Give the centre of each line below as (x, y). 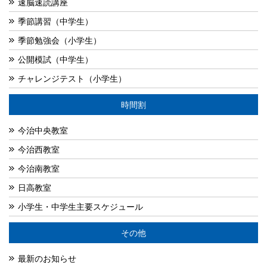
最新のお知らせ (47, 258)
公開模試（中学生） (55, 59)
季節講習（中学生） (55, 21)
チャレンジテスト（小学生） (72, 78)
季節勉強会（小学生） (60, 40)
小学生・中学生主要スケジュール (80, 207)
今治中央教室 (43, 130)
